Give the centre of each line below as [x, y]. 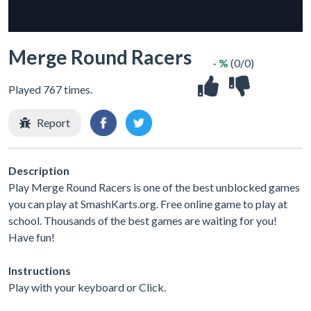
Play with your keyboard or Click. [87, 287]
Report [53, 123]
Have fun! [32, 237]
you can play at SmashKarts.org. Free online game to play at [148, 203]
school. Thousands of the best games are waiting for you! [143, 220]
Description [39, 170]
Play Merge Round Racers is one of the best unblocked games [154, 187]
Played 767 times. [50, 89]
